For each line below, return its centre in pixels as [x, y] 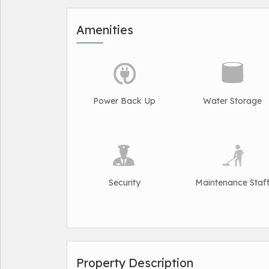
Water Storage [232, 101]
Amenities [105, 30]
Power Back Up [124, 101]
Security [124, 183]
